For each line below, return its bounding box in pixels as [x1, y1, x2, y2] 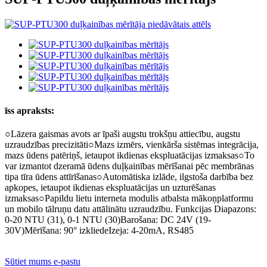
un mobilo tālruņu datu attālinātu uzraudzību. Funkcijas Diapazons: [5, 204, 256, 215]
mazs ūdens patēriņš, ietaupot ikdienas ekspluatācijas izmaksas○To [5, 150, 254, 161]
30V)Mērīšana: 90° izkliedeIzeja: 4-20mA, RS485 [5, 225, 194, 236]
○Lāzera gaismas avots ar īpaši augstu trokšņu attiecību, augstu [5, 129, 240, 139]
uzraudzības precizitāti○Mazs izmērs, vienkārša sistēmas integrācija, [5, 139, 259, 150]
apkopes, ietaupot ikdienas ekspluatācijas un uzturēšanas [5, 182, 216, 193]
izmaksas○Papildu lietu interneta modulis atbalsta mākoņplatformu [5, 193, 253, 204]
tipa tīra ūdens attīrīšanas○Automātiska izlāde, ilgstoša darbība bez [5, 172, 253, 182]
